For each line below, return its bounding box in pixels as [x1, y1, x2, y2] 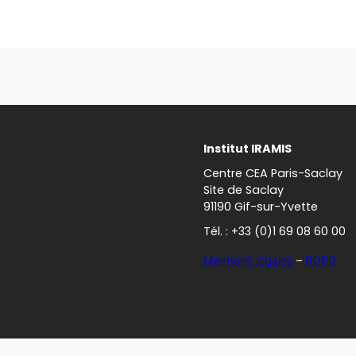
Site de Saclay [203, 182, 284, 199]
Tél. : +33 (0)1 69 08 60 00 [203, 223, 346, 240]
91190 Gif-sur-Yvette [203, 199, 318, 215]
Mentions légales [203, 253, 293, 267]
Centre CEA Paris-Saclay [203, 165, 342, 182]
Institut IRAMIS [203, 141, 292, 157]
